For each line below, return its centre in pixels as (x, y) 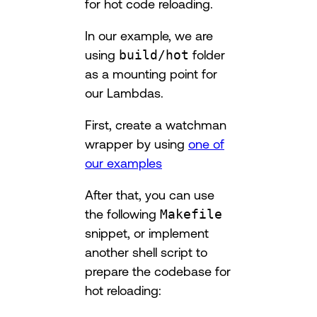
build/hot (154, 54)
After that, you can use (150, 194)
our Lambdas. (124, 92)
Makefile (191, 214)
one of (206, 143)
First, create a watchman (156, 124)
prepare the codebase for (158, 271)
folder (207, 54)
